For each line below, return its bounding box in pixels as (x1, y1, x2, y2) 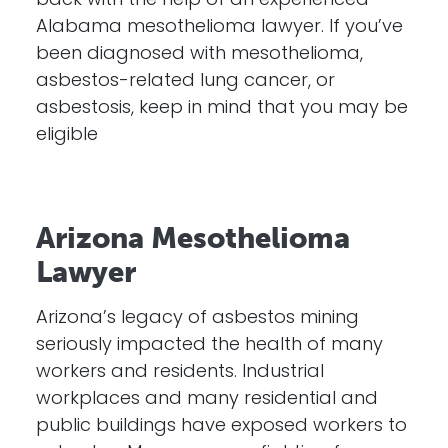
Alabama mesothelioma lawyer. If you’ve (36, 18, 403, 37)
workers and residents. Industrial (36, 363, 324, 382)
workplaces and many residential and (36, 390, 378, 409)
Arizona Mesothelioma (36, 221, 350, 255)
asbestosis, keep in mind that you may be (36, 99, 408, 118)
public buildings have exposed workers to (36, 417, 407, 436)
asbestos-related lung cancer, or (36, 72, 335, 91)
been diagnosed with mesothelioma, (36, 45, 363, 64)
